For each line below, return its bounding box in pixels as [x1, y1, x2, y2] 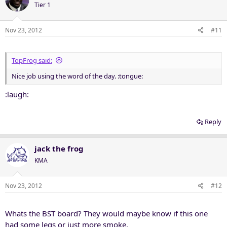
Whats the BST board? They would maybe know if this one [5, 208, 208, 218]
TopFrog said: [12, 56, 52, 65]
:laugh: [5, 89, 29, 99]
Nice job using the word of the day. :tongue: [12, 71, 143, 81]
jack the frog [34, 143, 84, 154]
